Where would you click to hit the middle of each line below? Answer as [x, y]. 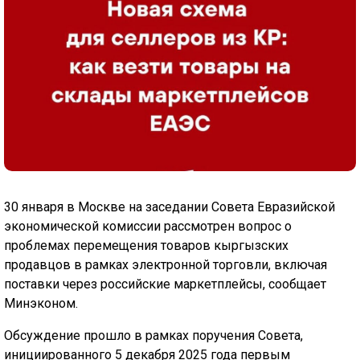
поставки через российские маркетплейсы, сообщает [165, 284]
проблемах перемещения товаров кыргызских [146, 246]
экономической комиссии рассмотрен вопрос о [148, 227]
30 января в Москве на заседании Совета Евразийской [170, 207]
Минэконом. [41, 304]
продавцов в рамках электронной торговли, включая [166, 265]
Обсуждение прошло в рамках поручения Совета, [153, 336]
